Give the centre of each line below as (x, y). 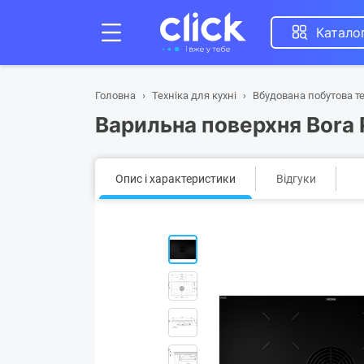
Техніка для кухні (194, 95)
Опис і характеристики (175, 179)
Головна (115, 95)
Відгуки (296, 179)
